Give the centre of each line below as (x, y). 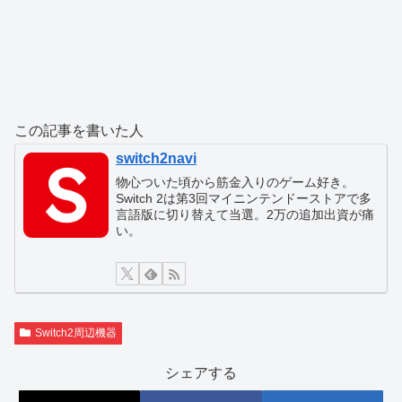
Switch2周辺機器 (75, 332)
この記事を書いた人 (79, 130)
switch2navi (157, 159)
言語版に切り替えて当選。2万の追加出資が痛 (245, 214)
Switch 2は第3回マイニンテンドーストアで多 (244, 198)
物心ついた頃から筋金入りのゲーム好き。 (236, 182)
